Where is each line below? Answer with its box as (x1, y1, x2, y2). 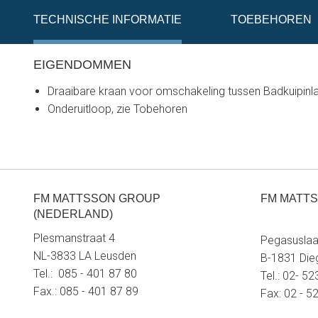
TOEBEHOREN (231, 13, 312, 26)
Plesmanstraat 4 (33, 231, 115, 245)
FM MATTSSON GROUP (33, 192, 160, 204)
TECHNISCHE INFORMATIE (33, 13, 182, 26)
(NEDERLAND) (33, 208, 113, 220)
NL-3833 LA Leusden (33, 249, 136, 263)
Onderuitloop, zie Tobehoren (48, 102, 187, 116)
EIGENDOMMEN (33, 57, 131, 72)
